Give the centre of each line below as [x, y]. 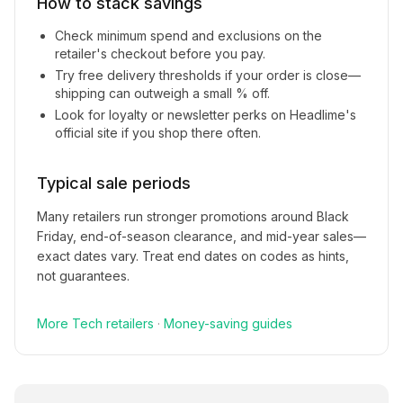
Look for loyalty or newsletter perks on [172, 115]
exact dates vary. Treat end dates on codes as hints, [193, 256]
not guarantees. [83, 276]
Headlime [318, 115]
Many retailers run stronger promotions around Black [193, 216]
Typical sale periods [114, 183]
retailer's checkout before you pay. [160, 54]
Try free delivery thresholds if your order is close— [208, 75]
